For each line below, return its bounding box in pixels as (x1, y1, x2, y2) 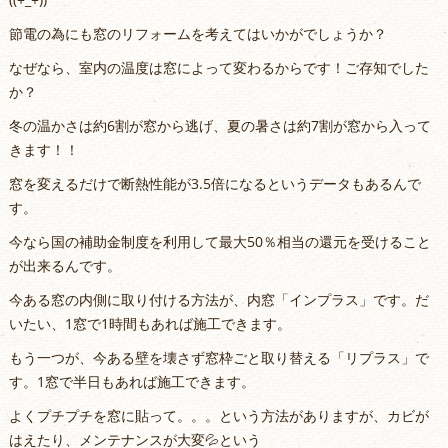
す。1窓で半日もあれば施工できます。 (8, 372, 255, 391)
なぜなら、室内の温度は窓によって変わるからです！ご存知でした (8, 58, 429, 77)
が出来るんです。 (8, 256, 121, 275)
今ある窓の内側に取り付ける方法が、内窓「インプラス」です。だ (8, 290, 429, 309)
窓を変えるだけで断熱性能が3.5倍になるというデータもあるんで (8, 174, 421, 193)
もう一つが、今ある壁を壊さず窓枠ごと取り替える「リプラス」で (8, 348, 429, 367)
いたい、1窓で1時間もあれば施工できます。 (8, 314, 291, 333)
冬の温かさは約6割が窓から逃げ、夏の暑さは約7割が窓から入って (8, 116, 431, 135)
